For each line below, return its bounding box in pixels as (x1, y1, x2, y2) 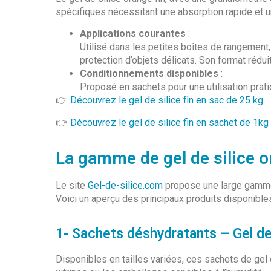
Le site (56, 180, 88, 192)
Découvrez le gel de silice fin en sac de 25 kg (70, 94, 263, 106)
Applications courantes (80, 28, 186, 40)
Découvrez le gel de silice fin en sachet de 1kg (70, 116, 269, 128)
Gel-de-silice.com (88, 180, 163, 192)
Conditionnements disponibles (80, 68, 218, 80)
